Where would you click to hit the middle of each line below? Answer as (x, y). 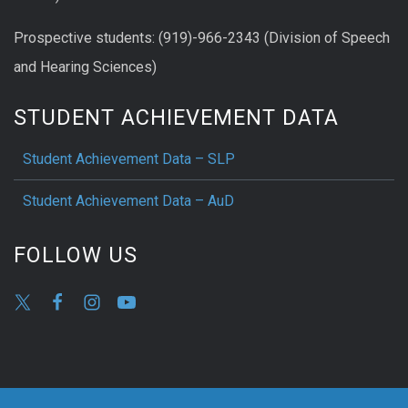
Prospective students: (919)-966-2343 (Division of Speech (202, 38)
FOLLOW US (76, 255)
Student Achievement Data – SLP (129, 158)
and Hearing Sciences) (85, 67)
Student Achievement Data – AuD (128, 200)
